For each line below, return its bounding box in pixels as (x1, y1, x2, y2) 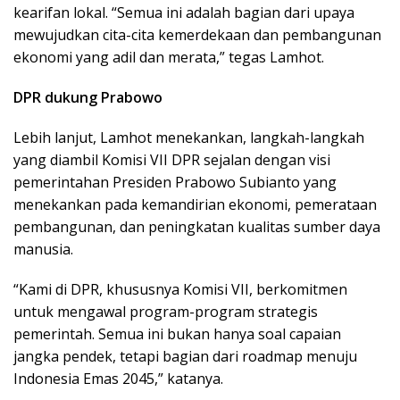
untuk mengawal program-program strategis (13, 301, 318, 321)
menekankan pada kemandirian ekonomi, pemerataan (13, 194, 377, 214)
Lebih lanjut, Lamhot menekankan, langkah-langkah (13, 127, 364, 147)
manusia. (13, 238, 73, 259)
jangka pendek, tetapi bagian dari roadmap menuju (13, 346, 357, 366)
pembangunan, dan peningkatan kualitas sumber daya (13, 216, 380, 237)
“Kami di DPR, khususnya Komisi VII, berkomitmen (13, 279, 347, 299)
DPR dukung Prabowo (13, 87, 162, 107)
